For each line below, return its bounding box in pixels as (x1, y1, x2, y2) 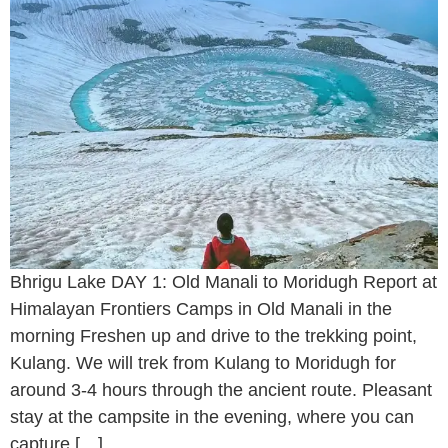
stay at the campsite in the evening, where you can (10, 407, 414, 428)
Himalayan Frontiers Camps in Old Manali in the (10, 299, 392, 320)
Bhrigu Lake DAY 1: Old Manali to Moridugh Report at (10, 272, 437, 293)
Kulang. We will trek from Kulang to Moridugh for (10, 353, 396, 374)
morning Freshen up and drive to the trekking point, (10, 326, 417, 347)
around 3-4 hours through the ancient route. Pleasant (10, 380, 432, 401)
